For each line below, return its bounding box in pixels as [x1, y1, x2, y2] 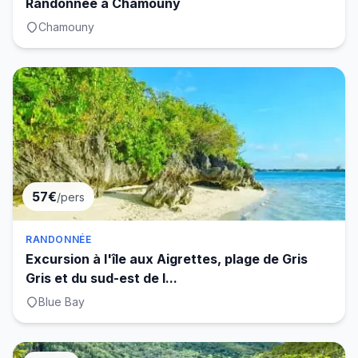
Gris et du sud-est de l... [26, 270, 177, 286]
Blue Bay [38, 295, 85, 308]
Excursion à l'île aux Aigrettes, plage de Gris [26, 251, 308, 267]
